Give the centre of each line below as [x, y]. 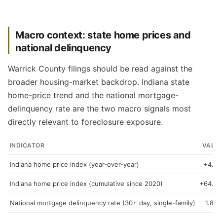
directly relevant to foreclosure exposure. [85, 122]
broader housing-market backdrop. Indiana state [99, 82]
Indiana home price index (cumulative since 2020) [86, 184]
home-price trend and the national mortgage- [93, 95]
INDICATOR [27, 145]
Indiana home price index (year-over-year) [74, 164]
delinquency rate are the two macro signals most [99, 109]
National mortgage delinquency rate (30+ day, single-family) [103, 203]
